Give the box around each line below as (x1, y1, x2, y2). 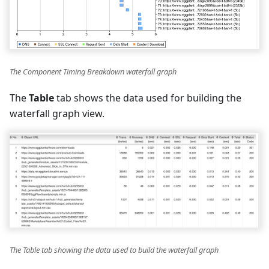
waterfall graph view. (10, 106, 104, 120)
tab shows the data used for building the (54, 91, 241, 104)
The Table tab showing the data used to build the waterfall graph (10, 244, 219, 256)
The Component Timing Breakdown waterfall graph (10, 65, 177, 77)
